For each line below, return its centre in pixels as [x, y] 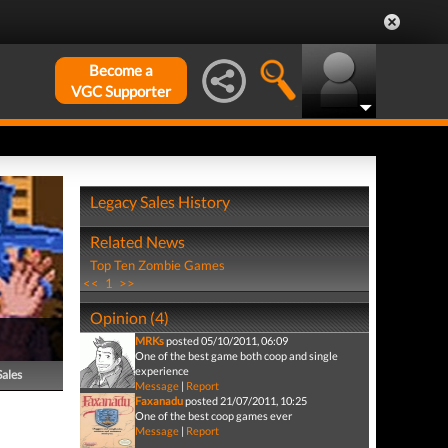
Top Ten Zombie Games [157, 265]
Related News [137, 241]
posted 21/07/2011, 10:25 [245, 400]
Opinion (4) [129, 317]
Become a [121, 70]
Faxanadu [158, 400]
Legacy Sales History [159, 201]
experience [161, 370]
